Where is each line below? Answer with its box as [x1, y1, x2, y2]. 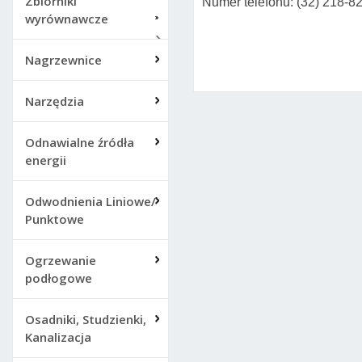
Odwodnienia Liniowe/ [25, 193, 156, 209]
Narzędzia [25, 93, 84, 109]
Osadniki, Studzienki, [25, 311, 146, 327]
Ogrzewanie [25, 252, 96, 268]
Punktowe [25, 211, 84, 227]
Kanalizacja [25, 329, 91, 345]
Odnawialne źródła [25, 134, 134, 150]
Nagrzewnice [25, 52, 102, 68]
